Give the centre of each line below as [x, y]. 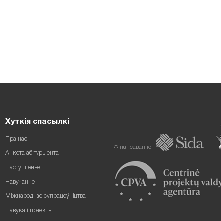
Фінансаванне [132, 147]
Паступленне [23, 168]
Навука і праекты [29, 211]
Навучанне [20, 182]
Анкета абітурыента [32, 153]
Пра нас [17, 139]
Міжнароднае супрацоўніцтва [46, 196]
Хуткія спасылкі [37, 122]
